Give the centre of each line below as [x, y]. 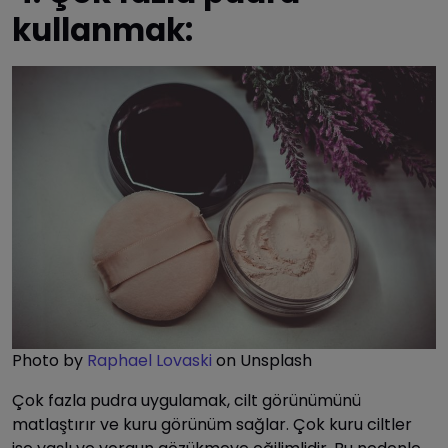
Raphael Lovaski [149, 361]
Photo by [49, 361]
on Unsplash [262, 361]
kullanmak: [102, 31]
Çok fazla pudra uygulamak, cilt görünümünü [186, 401]
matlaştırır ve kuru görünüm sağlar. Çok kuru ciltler [212, 425]
